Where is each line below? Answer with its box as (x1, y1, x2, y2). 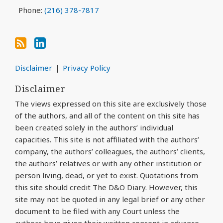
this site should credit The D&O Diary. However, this (15, 182, 198, 192)
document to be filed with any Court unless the (15, 206, 180, 216)
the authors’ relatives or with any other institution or (15, 158, 202, 168)
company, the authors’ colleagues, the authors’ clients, (15, 146, 205, 156)
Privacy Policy (63, 63, 111, 73)
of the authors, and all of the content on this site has (15, 110, 200, 120)
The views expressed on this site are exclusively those (15, 98, 207, 109)
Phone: (18, 5, 44, 15)
